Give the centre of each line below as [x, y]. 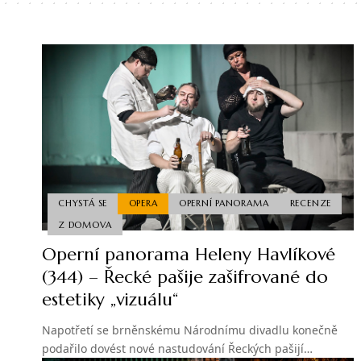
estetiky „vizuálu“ [110, 300]
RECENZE [311, 203]
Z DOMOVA [85, 224]
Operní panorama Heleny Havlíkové [189, 255]
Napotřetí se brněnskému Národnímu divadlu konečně [190, 330]
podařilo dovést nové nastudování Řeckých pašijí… [177, 349]
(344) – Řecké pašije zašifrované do [185, 277]
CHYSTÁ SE [83, 203]
